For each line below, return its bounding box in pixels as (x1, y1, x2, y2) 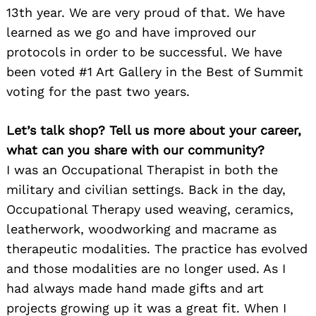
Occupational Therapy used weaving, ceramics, (6, 202, 293, 217)
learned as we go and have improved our (6, 25, 256, 40)
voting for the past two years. (6, 84, 190, 99)
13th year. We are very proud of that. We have (6, 5, 285, 20)
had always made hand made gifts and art (6, 281, 264, 296)
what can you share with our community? (6, 142, 265, 158)
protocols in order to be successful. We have (6, 44, 282, 60)
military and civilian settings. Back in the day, (6, 182, 286, 197)
